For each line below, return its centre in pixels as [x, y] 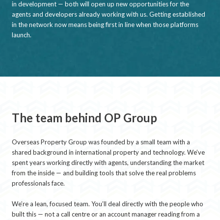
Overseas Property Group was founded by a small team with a [101, 142]
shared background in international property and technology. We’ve [108, 152]
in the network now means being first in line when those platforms [105, 25]
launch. [22, 35]
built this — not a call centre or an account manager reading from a [106, 214]
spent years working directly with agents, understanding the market [108, 163]
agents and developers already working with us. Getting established [109, 14]
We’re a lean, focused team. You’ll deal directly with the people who [108, 204]
